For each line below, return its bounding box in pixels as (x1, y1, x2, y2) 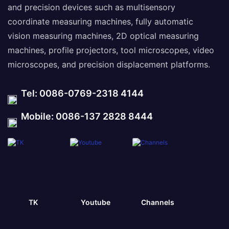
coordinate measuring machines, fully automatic (8, 16, 193, 27)
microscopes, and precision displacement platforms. (8, 59, 210, 70)
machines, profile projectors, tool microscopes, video (8, 44, 214, 55)
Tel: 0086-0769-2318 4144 (17, 87, 144, 99)
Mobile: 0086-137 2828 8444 (17, 110, 153, 122)
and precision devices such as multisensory (8, 2, 175, 12)
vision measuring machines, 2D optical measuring (8, 30, 199, 41)
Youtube (80, 198, 110, 207)
